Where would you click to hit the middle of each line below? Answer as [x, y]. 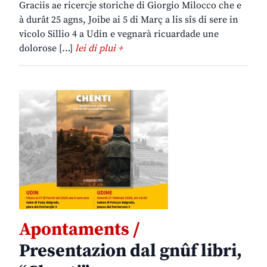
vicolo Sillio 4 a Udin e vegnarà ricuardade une [119, 34]
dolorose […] [47, 49]
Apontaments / [80, 230]
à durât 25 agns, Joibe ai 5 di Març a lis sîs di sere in [129, 20]
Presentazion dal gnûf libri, [131, 251]
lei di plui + [99, 49]
